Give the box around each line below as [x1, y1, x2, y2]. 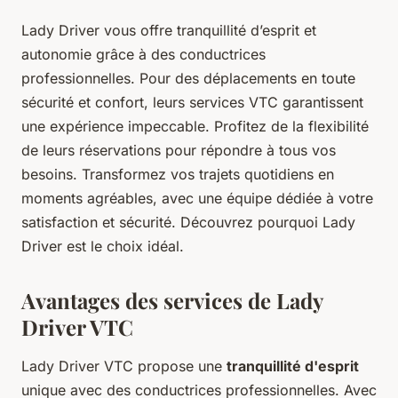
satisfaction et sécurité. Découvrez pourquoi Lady [21, 213, 355, 232]
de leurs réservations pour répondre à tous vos [21, 141, 336, 160]
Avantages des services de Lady [21, 286, 322, 315]
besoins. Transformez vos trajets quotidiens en [21, 165, 334, 184]
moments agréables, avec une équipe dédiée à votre [21, 189, 373, 208]
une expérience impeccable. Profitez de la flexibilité [21, 117, 369, 136]
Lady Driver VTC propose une [21, 357, 227, 376]
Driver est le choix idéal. [21, 237, 184, 256]
